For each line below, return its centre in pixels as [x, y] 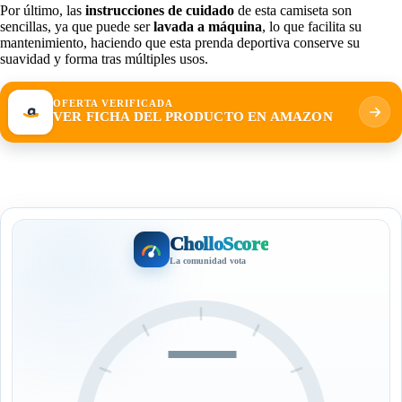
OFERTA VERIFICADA [113, 104]
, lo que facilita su [312, 26]
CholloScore [219, 244]
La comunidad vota [207, 261]
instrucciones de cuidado [160, 10]
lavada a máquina [208, 26]
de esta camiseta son [293, 10]
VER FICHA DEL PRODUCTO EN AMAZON [193, 117]
